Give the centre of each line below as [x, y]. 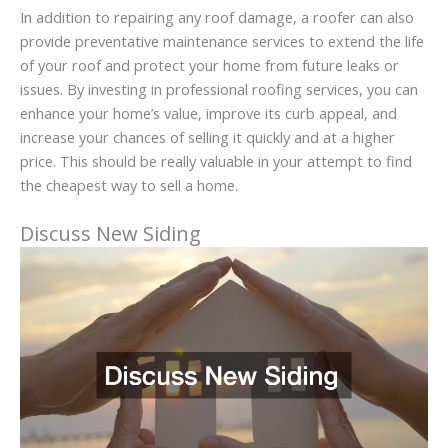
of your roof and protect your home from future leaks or [209, 64]
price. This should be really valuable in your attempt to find [216, 160]
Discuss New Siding [110, 234]
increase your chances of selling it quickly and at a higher [207, 136]
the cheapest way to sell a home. [129, 184]
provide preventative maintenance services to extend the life [222, 40]
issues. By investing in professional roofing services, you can [219, 88]
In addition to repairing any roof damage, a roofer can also [217, 16]
